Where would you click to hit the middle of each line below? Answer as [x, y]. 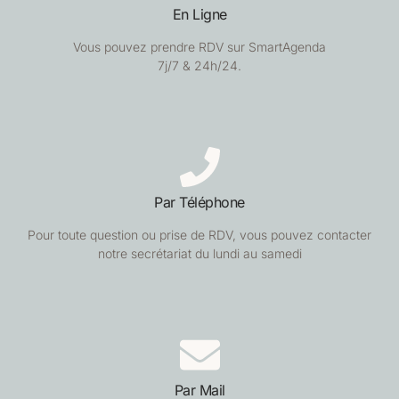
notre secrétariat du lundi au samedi [199, 253]
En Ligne [199, 15]
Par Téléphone [199, 202]
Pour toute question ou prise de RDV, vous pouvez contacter [199, 234]
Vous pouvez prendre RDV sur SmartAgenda [199, 47]
